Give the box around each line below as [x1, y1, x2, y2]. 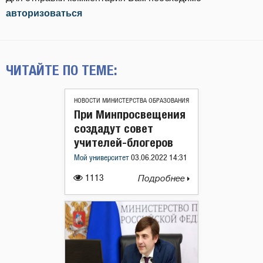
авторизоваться [6, 8, 82, 18]
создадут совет [74, 121, 153, 135]
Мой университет [74, 154, 131, 162]
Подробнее [138, 173, 187, 184]
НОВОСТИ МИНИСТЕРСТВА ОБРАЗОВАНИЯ [74, 97, 189, 104]
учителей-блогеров [74, 135, 173, 149]
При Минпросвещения [74, 107, 186, 121]
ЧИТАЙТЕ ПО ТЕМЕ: [6, 61, 117, 78]
